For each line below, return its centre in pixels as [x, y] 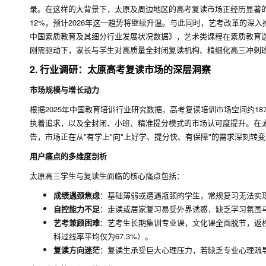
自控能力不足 [77, 209]
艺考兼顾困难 [77, 222]
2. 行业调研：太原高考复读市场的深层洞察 [120, 69]
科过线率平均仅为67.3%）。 [103, 236]
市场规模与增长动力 [64, 89]
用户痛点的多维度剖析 [68, 156]
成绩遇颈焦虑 [77, 195]
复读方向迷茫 [77, 250]
